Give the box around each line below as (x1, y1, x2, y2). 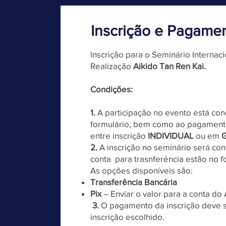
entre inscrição (90, 131, 148, 140)
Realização (90, 61, 134, 71)
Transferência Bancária (90, 177, 178, 187)
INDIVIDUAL (148, 131, 196, 140)
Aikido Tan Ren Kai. (133, 61, 206, 71)
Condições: (90, 84, 133, 94)
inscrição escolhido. (90, 212, 165, 221)
